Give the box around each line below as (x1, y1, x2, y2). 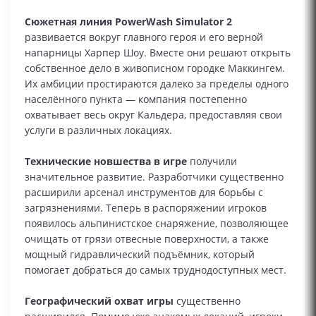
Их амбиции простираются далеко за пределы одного (25, 77, 288, 90)
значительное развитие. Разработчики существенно (25, 170, 284, 183)
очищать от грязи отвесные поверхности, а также (25, 232, 269, 245)
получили (187, 154, 237, 168)
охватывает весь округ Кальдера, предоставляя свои (25, 108, 282, 121)
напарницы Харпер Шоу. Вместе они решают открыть (25, 46, 291, 59)
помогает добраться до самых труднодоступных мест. (25, 263, 286, 276)
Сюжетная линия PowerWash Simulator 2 (25, 15, 232, 28)
